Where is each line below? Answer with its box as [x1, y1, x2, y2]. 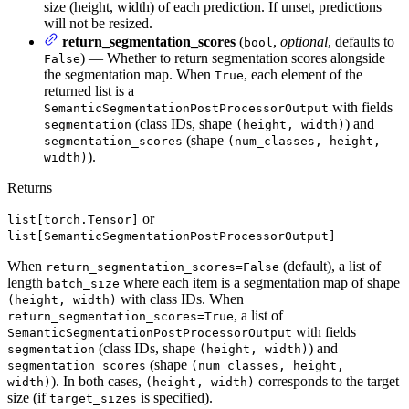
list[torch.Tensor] [7, 213, 139, 227]
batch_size [47, 277, 120, 291]
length [7, 275, 47, 291]
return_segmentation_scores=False [46, 260, 279, 275]
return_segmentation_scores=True [7, 309, 234, 324]
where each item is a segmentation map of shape [120, 275, 400, 291]
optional [280, 34, 328, 50]
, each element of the [244, 67, 362, 83]
